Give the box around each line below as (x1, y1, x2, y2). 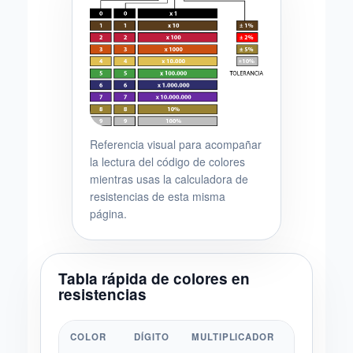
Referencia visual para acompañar (90, 136, 262, 152)
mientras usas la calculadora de (90, 171, 248, 187)
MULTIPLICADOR (191, 330, 274, 344)
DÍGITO (134, 330, 169, 344)
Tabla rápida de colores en (58, 268, 250, 289)
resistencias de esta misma (90, 188, 225, 204)
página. (90, 206, 127, 221)
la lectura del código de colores (90, 154, 245, 169)
